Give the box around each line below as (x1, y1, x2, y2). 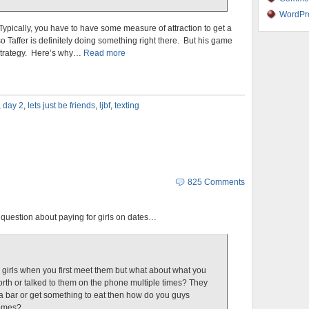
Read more (83, 48, 126, 58)
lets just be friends (28, 101, 95, 110)
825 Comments (188, 177, 245, 187)
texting (114, 101, 139, 110)
